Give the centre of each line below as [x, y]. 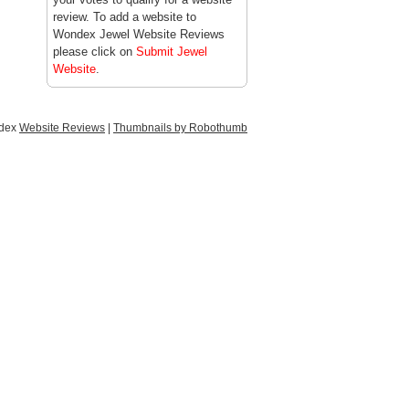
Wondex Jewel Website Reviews [139, 34]
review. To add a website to [125, 17]
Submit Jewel [172, 52]
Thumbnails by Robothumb [180, 128]
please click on [94, 52]
